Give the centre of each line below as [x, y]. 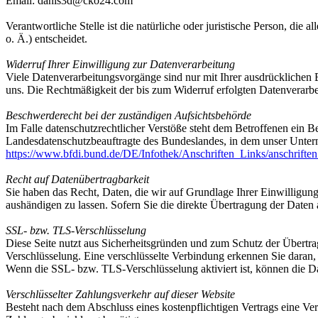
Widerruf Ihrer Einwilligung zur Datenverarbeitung [120, 64]
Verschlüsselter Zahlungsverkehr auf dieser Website [120, 294]
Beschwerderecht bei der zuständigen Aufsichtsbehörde [128, 115]
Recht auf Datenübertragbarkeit [77, 179]
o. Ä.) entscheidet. [46, 39]
